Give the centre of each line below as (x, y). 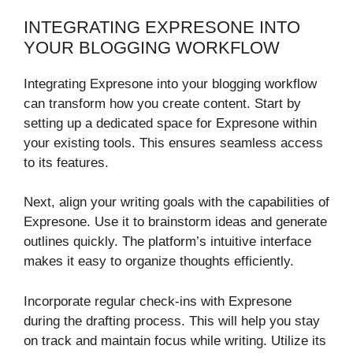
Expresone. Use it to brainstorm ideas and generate (175, 222)
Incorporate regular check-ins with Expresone (158, 301)
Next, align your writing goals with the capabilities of (176, 203)
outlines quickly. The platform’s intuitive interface (167, 242)
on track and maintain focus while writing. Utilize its (175, 340)
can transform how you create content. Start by (162, 103)
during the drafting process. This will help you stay (172, 321)
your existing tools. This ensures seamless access (173, 143)
